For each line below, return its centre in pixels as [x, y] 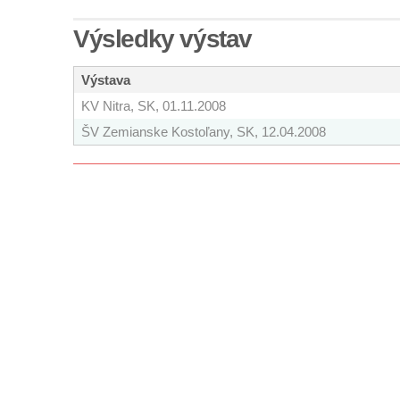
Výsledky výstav [162, 39]
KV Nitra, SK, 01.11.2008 [154, 106]
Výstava [106, 80]
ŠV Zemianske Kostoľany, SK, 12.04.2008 [204, 132]
